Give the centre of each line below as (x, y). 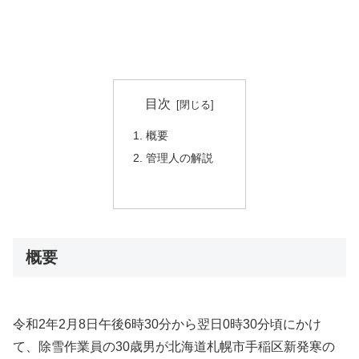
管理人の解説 (180, 158)
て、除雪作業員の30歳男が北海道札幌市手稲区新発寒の (174, 346)
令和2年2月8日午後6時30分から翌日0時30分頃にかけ (167, 324)
